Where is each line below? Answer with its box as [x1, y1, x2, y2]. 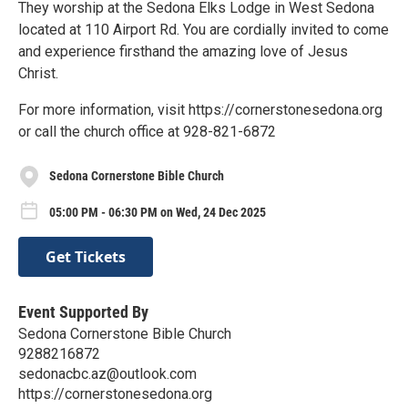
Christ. [18, 64, 58, 82]
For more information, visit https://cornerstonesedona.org [18, 100, 382, 118]
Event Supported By [18, 302, 148, 322]
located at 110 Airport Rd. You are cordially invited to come [18, 20, 389, 38]
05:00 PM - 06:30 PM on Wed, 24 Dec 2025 [49, 204, 266, 219]
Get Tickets [46, 247, 126, 268]
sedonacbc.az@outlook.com [18, 365, 197, 383]
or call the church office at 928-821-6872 [18, 122, 276, 140]
